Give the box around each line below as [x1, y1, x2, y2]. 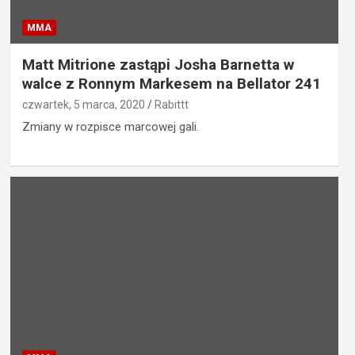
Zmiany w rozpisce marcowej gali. [21, 120, 199, 135]
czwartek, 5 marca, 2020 [21, 98, 145, 112]
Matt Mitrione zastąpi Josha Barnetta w [21, 55, 294, 74]
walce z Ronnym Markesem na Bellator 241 [21, 74, 321, 94]
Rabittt [154, 98, 189, 112]
